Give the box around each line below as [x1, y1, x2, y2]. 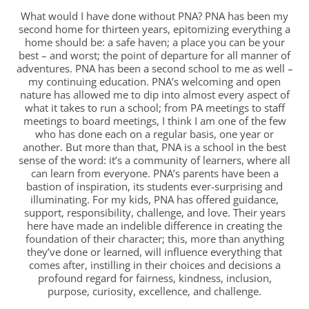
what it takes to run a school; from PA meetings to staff [24, 100, 285, 114]
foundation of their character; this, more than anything [25, 231, 284, 246]
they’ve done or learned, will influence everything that [27, 244, 282, 259]
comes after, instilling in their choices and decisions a [28, 257, 281, 272]
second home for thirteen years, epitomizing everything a [19, 21, 290, 36]
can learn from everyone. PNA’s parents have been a [30, 166, 279, 180]
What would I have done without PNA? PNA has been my [21, 8, 288, 23]
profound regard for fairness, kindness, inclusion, [37, 270, 272, 285]
